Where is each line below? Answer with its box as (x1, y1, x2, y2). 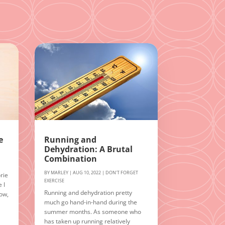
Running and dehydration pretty (44, 188, 132, 197)
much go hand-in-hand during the (44, 198, 137, 207)
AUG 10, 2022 (72, 169, 101, 176)
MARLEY (50, 169, 68, 176)
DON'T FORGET (105, 169, 138, 176)
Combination (44, 153, 97, 165)
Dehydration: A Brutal (44, 144, 133, 155)
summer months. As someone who (44, 207, 141, 216)
